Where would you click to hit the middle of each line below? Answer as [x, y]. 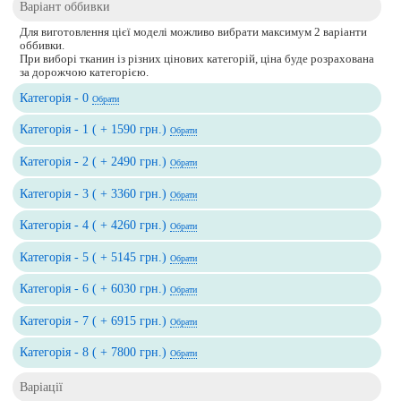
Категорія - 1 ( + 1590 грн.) [95, 129]
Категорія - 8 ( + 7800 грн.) [95, 352]
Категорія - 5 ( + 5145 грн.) [95, 256]
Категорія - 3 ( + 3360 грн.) [95, 193]
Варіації [42, 386]
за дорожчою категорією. [85, 72]
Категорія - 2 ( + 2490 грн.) [95, 161]
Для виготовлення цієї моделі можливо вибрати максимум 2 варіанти [194, 32]
